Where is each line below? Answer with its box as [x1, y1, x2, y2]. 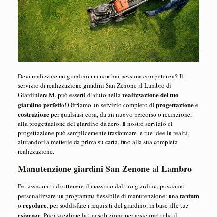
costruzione [17, 109, 49, 119]
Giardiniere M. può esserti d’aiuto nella [17, 91, 122, 100]
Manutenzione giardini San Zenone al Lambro [17, 162, 192, 175]
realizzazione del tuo [122, 90, 179, 100]
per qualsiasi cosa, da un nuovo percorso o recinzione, [49, 110, 192, 119]
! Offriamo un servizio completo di [64, 100, 156, 109]
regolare [22, 201, 46, 210]
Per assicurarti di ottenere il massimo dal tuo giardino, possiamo [17, 182, 185, 191]
